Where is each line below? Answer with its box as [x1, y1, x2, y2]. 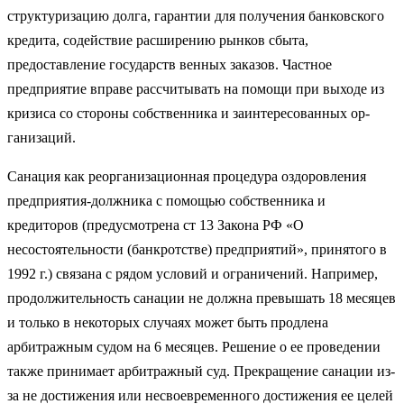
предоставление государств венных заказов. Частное [7, 56, 332, 72]
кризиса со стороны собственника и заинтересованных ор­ [7, 105, 370, 121]
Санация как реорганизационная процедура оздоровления [7, 168, 366, 184]
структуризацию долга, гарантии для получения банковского [7, 7, 384, 23]
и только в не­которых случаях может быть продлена [7, 314, 328, 330]
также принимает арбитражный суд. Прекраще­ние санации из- [7, 363, 395, 379]
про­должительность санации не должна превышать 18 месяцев [7, 289, 396, 306]
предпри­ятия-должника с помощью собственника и [7, 192, 326, 208]
